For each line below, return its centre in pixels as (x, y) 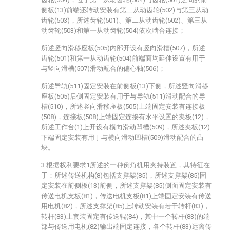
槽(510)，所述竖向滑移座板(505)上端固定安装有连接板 (123, 107)
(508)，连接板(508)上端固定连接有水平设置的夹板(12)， (126, 117)
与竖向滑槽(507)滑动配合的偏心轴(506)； (103, 69)
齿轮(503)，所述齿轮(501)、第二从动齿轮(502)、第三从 (124, 20)
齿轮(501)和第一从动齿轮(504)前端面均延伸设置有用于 (123, 58)
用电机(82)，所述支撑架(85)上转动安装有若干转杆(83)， (126, 206)
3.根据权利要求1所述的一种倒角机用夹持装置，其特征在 (126, 165)
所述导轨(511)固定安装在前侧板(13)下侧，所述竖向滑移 (125, 86)
